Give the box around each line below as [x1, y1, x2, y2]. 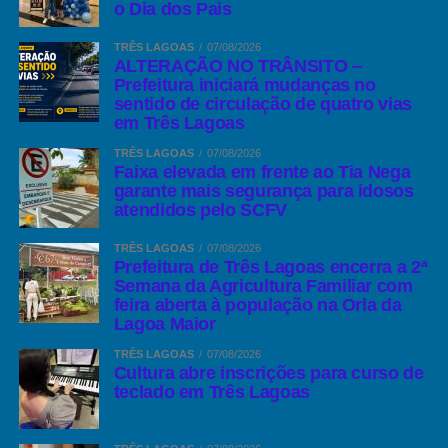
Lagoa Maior [113, 314, 216, 334]
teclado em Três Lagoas [113, 382, 310, 402]
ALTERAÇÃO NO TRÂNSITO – [113, 56, 362, 76]
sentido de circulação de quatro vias [113, 94, 412, 114]
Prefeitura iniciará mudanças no [113, 75, 376, 95]
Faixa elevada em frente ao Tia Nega [113, 162, 411, 182]
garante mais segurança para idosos [113, 181, 414, 201]
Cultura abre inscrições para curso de [113, 363, 424, 383]
